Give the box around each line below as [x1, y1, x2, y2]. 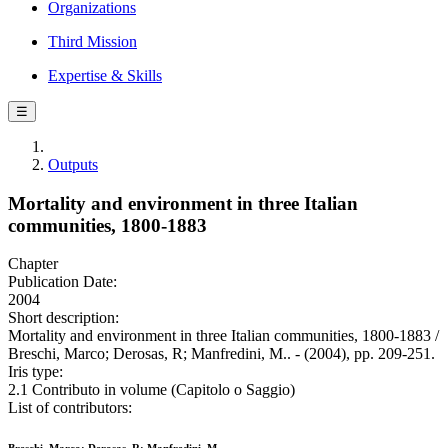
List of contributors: [8, 399, 132, 417]
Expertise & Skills [48, 67, 162, 84]
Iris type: [8, 363, 63, 381]
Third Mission [48, 33, 137, 50]
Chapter [8, 255, 58, 273]
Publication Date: [8, 273, 117, 291]
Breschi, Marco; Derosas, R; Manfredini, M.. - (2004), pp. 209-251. [8, 345, 435, 363]
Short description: [8, 309, 119, 327]
